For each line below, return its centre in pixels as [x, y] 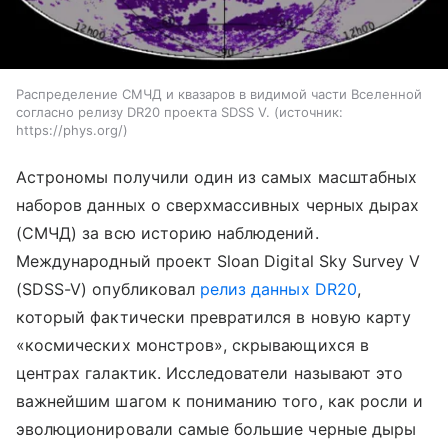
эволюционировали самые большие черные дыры [216, 429]
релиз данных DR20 [278, 289]
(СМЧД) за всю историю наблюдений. [167, 233]
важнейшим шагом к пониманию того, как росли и [220, 401]
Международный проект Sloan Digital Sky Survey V [218, 261]
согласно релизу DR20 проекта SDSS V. [143, 112]
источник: [311, 112]
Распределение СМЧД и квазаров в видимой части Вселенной [219, 94]
